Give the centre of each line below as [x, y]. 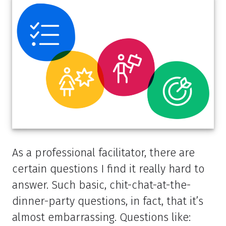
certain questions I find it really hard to [108, 169]
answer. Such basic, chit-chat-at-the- [101, 185]
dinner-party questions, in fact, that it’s [108, 202]
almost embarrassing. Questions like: [101, 218]
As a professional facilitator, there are [103, 153]
